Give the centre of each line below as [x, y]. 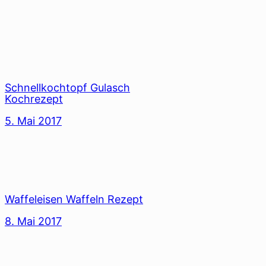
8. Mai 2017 [33, 221]
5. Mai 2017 [33, 121]
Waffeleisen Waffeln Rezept [74, 199]
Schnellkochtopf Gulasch [67, 88]
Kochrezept [34, 99]
